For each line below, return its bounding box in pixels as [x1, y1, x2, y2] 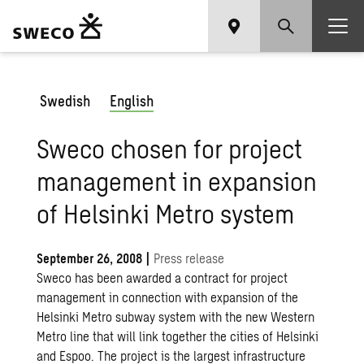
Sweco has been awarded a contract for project [37, 270, 288, 285]
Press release [154, 250, 225, 266]
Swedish [40, 92, 91, 110]
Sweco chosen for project [37, 132, 303, 163]
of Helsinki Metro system [37, 197, 295, 228]
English [110, 92, 154, 110]
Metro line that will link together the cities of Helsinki [37, 328, 319, 344]
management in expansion [37, 165, 318, 196]
